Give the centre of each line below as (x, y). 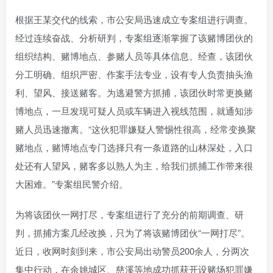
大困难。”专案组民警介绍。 (72, 183)
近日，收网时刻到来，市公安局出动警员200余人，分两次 (132, 250)
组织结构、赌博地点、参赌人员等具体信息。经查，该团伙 (134, 55)
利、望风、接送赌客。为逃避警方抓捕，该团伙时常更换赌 (134, 92)
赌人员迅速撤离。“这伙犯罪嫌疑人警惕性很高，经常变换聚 (136, 129)
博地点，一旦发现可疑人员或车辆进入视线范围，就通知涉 (134, 110)
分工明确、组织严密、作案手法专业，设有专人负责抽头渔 (134, 74)
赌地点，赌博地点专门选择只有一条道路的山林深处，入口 (134, 147)
